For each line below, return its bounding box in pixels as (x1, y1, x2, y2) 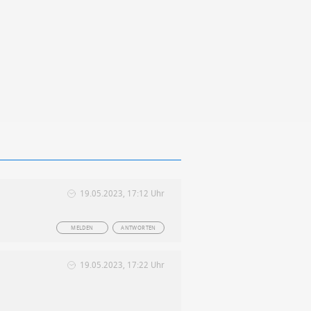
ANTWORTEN (121, 224, 156, 231)
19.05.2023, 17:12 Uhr (80, 188, 165, 199)
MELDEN (71, 224, 94, 231)
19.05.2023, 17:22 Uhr (80, 260, 165, 270)
